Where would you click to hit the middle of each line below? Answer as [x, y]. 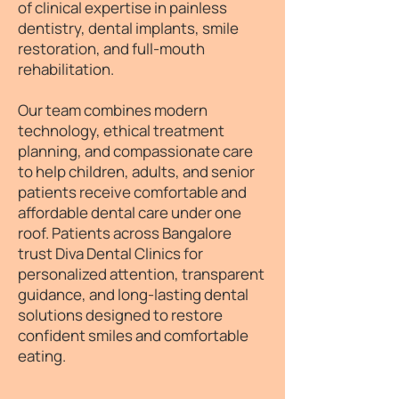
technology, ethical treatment [121, 130]
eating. [42, 356]
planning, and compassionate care [135, 151]
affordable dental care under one [130, 212]
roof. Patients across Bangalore [125, 233]
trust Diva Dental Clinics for [110, 253]
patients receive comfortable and [132, 192]
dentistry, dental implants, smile [128, 28]
